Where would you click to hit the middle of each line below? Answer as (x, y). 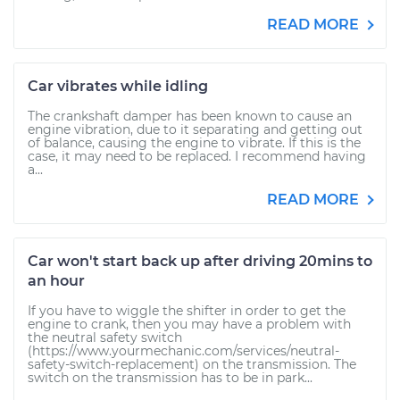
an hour (56, 281)
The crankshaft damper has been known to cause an (190, 116)
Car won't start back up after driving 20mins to (200, 261)
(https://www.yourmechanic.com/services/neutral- (183, 351)
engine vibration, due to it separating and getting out (195, 129)
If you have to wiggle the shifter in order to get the (187, 311)
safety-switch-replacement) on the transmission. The (192, 364)
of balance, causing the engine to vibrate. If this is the (194, 143)
